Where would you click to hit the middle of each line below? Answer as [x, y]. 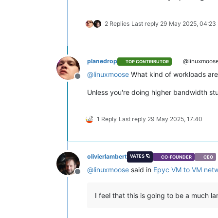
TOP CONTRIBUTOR [147, 61]
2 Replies [117, 24]
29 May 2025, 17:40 [175, 119]
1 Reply [107, 119]
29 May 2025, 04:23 [188, 24]
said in [141, 170]
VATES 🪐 [140, 156]
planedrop [102, 61]
